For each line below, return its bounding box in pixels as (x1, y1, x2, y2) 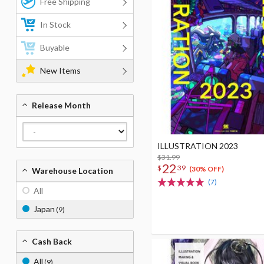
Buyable (40, 42, 70, 52)
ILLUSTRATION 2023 (157, 141, 238, 151)
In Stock (40, 19, 71, 29)
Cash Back (32, 236, 72, 246)
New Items (40, 65, 81, 75)
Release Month (32, 100, 91, 110)
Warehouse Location (32, 166, 113, 176)
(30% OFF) (189, 164, 224, 174)
